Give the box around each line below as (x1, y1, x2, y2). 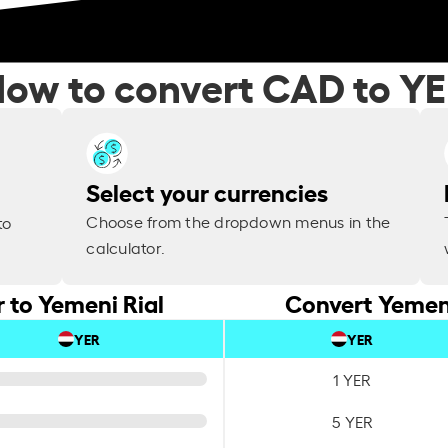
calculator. (86, 236, 166, 259)
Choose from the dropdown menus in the (86, 210, 391, 233)
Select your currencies (86, 174, 329, 209)
